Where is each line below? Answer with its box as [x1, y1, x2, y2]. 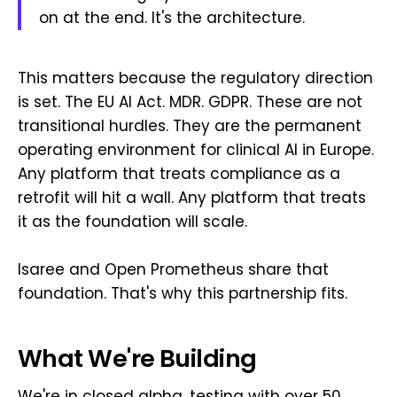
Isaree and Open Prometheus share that [18, 259, 329, 281]
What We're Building [18, 340, 257, 376]
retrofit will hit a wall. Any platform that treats [18, 187, 366, 209]
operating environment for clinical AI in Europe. [18, 139, 374, 161]
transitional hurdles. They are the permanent [18, 115, 362, 137]
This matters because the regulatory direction [18, 67, 373, 90]
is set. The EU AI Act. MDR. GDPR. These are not [18, 91, 362, 113]
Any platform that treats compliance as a [18, 163, 340, 185]
